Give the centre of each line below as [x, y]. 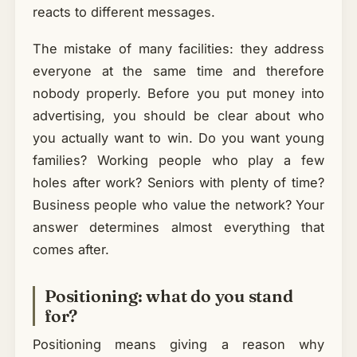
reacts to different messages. [124, 12]
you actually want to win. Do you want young [178, 137]
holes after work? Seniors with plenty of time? [178, 182]
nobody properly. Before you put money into [178, 93]
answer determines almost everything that [178, 227]
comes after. [71, 249]
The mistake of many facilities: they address [178, 48]
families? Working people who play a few [178, 160]
